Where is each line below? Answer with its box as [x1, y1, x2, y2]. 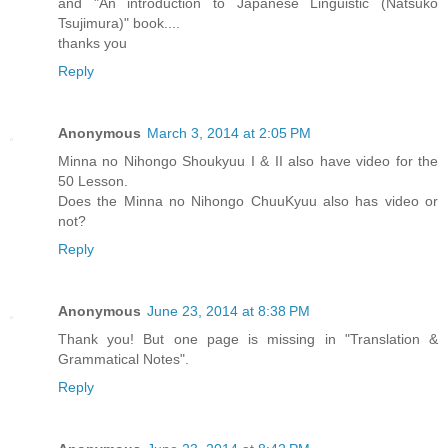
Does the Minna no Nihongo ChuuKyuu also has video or [58, 193, 438, 210]
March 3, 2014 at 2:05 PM [147, 125, 311, 142]
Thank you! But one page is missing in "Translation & [58, 331, 438, 348]
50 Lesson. [58, 173, 128, 190]
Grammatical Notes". [58, 351, 189, 368]
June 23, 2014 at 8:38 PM [147, 303, 310, 320]
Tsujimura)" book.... [58, 15, 180, 32]
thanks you [58, 35, 127, 52]
